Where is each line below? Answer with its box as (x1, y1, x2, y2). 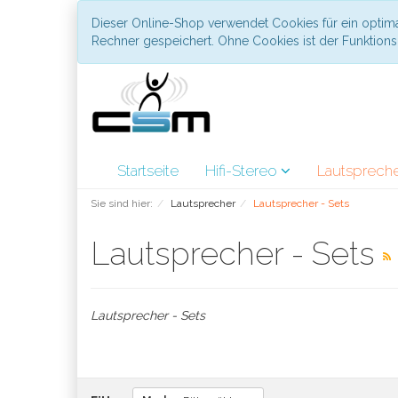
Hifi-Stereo (205, 162, 281, 179)
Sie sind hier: (91, 197, 153, 210)
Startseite (117, 162, 179, 179)
